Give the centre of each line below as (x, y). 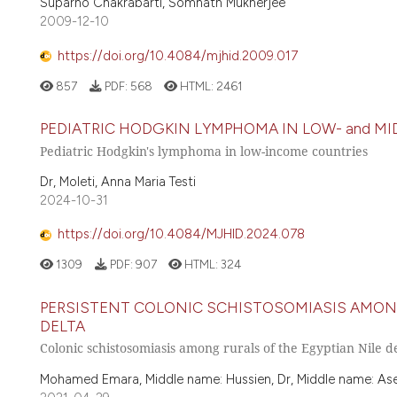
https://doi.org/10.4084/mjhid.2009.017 (178, 55)
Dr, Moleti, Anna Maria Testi (118, 181)
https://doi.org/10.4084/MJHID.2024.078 (181, 234)
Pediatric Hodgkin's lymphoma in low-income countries (204, 151)
